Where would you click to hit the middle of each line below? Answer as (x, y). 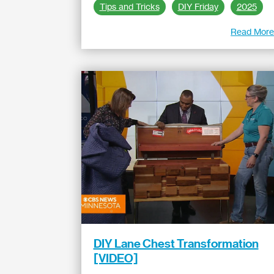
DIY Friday (198, 7)
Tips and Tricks (129, 7)
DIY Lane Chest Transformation (176, 243)
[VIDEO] (116, 258)
